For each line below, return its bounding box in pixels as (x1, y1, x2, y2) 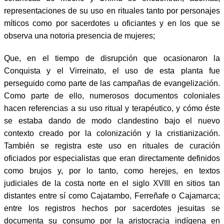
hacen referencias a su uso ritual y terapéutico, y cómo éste (4, 103, 220, 112)
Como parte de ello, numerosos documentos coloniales (4, 91, 220, 100)
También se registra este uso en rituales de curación (4, 141, 220, 150)
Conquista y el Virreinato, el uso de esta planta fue (4, 66, 220, 75)
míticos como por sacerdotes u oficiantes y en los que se (4, 18, 220, 27)
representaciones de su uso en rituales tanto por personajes (4, 6, 220, 15)
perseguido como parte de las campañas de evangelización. (4, 78, 220, 87)
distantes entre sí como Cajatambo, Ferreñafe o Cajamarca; (4, 191, 220, 200)
